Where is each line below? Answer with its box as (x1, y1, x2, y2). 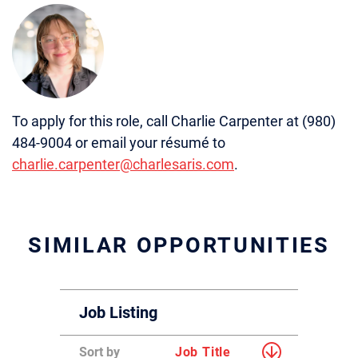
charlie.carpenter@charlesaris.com (12, 156, 234, 173)
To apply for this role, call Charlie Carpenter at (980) (12, 113, 336, 129)
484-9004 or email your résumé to (12, 134, 225, 151)
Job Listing (79, 303, 157, 322)
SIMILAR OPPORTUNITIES (28, 233, 330, 258)
